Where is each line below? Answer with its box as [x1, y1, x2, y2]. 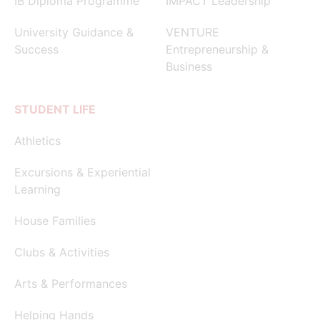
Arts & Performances [14, 276, 127, 291]
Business [166, 59, 212, 74]
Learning [14, 181, 61, 196]
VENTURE [166, 24, 219, 39]
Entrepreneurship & [166, 41, 269, 56]
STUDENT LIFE [14, 101, 96, 116]
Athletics [14, 133, 61, 148]
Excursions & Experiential [14, 164, 151, 179]
